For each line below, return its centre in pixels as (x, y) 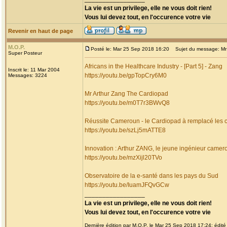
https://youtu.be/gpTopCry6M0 (126, 75)
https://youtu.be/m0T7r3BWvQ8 (127, 103)
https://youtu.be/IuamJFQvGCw (127, 185)
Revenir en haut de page (41, 31)
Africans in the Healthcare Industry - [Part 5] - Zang (154, 66)
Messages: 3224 (28, 75)
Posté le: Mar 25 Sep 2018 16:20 (130, 49)
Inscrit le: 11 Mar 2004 (34, 70)
